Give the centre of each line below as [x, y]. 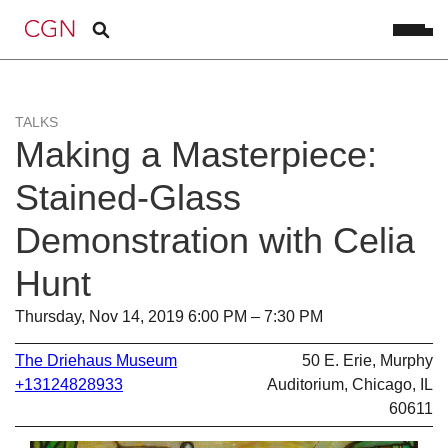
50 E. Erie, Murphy [367, 360]
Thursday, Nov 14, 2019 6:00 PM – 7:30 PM [169, 316]
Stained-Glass [128, 197]
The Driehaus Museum [96, 360]
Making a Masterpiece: [196, 154]
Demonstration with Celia [215, 240]
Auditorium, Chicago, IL [350, 384]
